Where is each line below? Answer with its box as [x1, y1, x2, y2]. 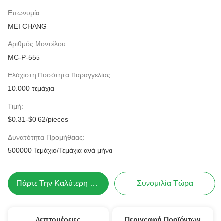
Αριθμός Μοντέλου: [8, 40, 68, 48]
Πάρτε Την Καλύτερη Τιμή [90, 179, 98, 187]
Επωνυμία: [8, 9, 41, 17]
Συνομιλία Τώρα [136, 179, 193, 187]
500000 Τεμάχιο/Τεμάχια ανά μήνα [8, 147, 112, 154]
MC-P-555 [8, 53, 40, 61]
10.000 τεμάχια [8, 84, 54, 92]
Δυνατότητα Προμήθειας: [8, 133, 85, 141]
